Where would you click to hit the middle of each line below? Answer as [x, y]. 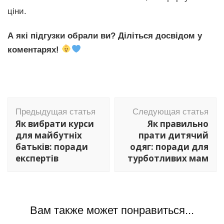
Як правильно [178, 123]
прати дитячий [173, 135]
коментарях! [33, 49]
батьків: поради [52, 146]
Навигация [41, 104]
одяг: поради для [169, 146]
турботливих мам [168, 158]
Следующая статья [170, 111]
